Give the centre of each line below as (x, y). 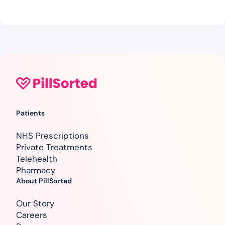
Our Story (35, 204)
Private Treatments (54, 147)
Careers (32, 215)
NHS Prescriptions (52, 136)
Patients (30, 113)
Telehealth (37, 159)
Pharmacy (36, 171)
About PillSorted (44, 181)
